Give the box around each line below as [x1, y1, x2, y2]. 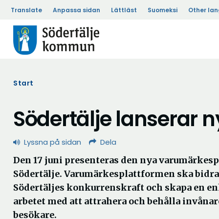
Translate [11, 6, 42, 14]
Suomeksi [148, 6, 177, 14]
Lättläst [111, 6, 137, 14]
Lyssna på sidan [24, 137, 81, 147]
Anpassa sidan [53, 6, 100, 14]
